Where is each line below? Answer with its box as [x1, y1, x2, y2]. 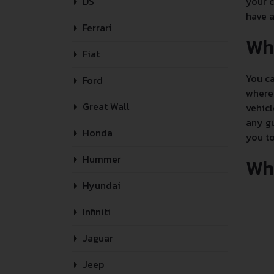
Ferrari [80, 20, 112, 35]
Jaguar [80, 231, 113, 245]
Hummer [80, 152, 121, 166]
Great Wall [80, 99, 130, 114]
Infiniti [80, 204, 111, 219]
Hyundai [80, 178, 120, 193]
